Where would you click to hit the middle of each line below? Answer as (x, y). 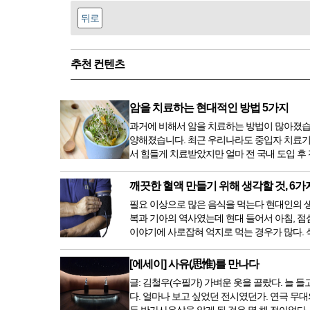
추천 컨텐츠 (98, 64)
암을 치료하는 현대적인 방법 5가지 (209, 108)
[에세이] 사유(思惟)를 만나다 (194, 264)
